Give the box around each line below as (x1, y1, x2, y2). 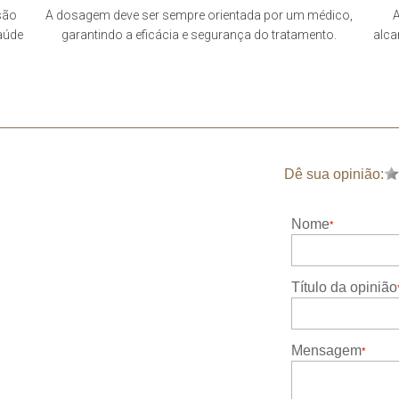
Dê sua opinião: (284, 167, 384, 182)
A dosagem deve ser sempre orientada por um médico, (45, 8, 354, 22)
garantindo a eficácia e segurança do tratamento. (61, 28, 338, 42)
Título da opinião (291, 280, 397, 295)
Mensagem (291, 343, 362, 358)
